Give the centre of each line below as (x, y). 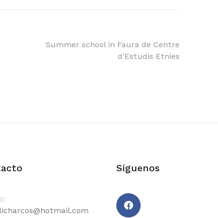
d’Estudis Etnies (149, 56)
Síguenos (138, 168)
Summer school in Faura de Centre (113, 45)
